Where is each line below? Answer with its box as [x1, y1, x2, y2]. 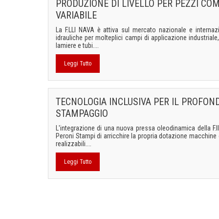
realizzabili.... [56, 140, 91, 148]
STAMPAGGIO [56, 108, 108, 119]
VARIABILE [56, 9, 97, 21]
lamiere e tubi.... [56, 42, 99, 49]
